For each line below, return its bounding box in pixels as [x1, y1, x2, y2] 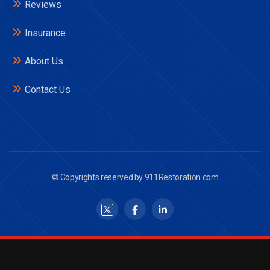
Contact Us [25, 84, 71, 95]
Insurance [25, 27, 66, 39]
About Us [25, 55, 63, 67]
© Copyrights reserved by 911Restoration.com [51, 172, 219, 182]
